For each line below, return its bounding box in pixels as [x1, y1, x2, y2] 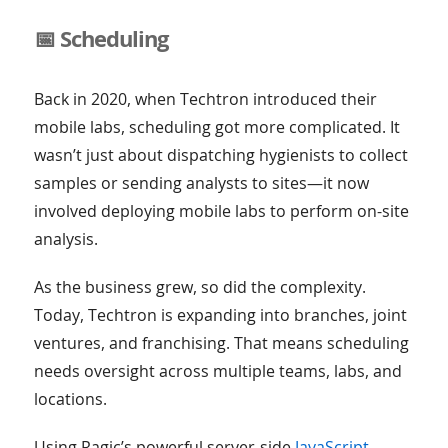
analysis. [33, 228, 98, 251]
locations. [33, 388, 107, 411]
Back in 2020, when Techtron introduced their [33, 88, 377, 111]
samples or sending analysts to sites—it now [33, 172, 369, 195]
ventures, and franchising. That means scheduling [33, 332, 409, 355]
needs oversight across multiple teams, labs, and [33, 360, 402, 383]
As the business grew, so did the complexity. [33, 276, 366, 299]
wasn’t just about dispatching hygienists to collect [33, 144, 408, 167]
